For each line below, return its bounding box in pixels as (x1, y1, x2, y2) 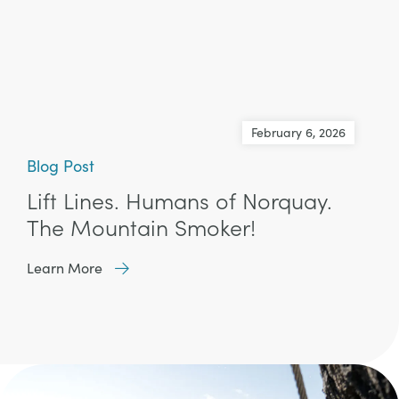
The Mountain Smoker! (27, 212, 256, 243)
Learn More (27, 258, 102, 278)
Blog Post (27, 155, 94, 177)
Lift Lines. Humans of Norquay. (27, 185, 332, 216)
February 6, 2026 (251, 124, 346, 142)
